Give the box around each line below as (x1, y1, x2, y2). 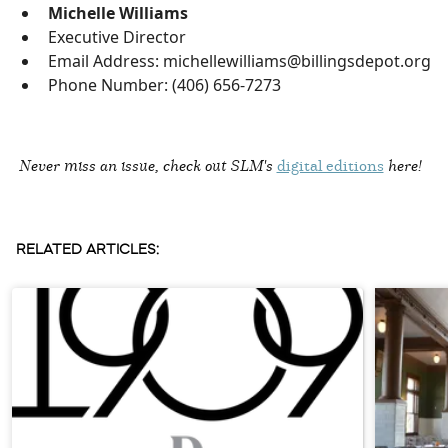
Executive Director (48, 26, 186, 49)
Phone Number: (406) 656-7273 (48, 74, 281, 97)
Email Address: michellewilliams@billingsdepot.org (48, 50, 431, 73)
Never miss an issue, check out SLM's (18, 154, 277, 177)
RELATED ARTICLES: (16, 240, 163, 259)
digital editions (276, 154, 384, 177)
